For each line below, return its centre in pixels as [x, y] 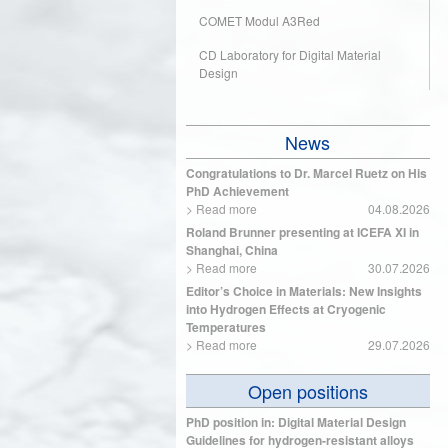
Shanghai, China [232, 250]
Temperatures [226, 327]
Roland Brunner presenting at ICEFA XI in [302, 232]
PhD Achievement [237, 191]
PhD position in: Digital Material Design [296, 422]
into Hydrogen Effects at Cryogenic [286, 309]
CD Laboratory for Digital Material [290, 54]
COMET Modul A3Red [259, 20]
